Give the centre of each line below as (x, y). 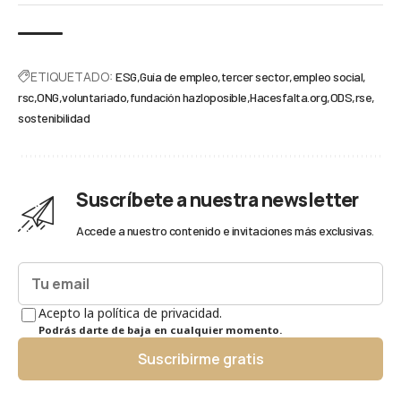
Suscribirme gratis (200, 359)
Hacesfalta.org (288, 98)
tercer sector (255, 77)
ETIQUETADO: (72, 77)
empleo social (327, 77)
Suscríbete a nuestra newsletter (218, 200)
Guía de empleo (179, 77)
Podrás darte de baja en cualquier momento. (160, 330)
